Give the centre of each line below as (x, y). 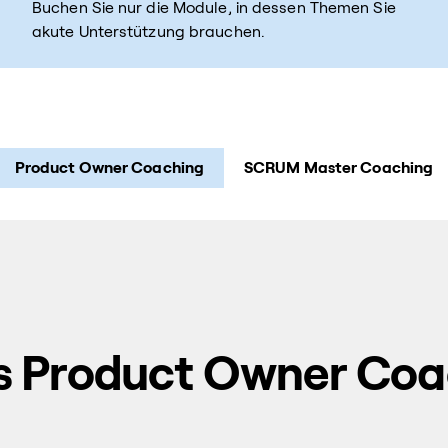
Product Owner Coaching (109, 167)
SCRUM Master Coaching (339, 167)
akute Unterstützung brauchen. (148, 31)
